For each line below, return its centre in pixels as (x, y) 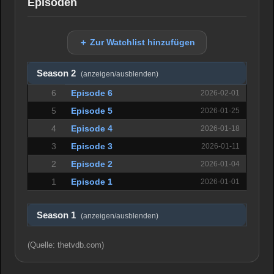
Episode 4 (92, 128)
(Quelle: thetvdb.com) (66, 245)
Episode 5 (92, 110)
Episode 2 (92, 164)
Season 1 (57, 215)
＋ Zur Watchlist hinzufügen (137, 42)
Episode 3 (92, 146)
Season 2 (57, 73)
